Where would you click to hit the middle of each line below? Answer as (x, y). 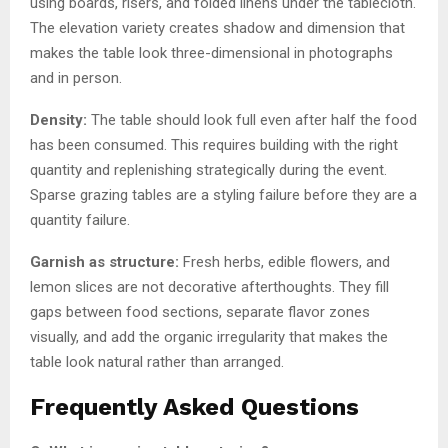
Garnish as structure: (106, 261)
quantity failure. (80, 219)
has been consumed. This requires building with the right (214, 144)
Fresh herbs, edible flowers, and (286, 261)
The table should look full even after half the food (254, 119)
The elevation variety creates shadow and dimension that (217, 27)
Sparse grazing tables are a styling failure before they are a (223, 194)
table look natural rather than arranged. (157, 361)
